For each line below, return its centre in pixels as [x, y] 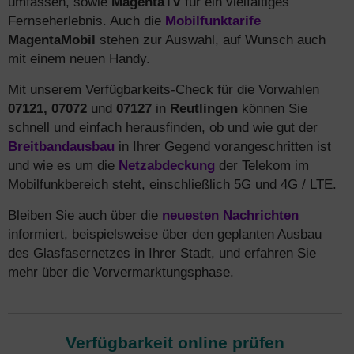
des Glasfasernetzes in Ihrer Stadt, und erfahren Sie [162, 253]
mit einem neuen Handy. [79, 58]
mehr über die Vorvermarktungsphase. [121, 272]
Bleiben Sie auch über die [85, 215]
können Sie [273, 108]
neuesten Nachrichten [230, 215]
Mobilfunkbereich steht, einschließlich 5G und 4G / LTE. [172, 184]
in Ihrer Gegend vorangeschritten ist [223, 146]
